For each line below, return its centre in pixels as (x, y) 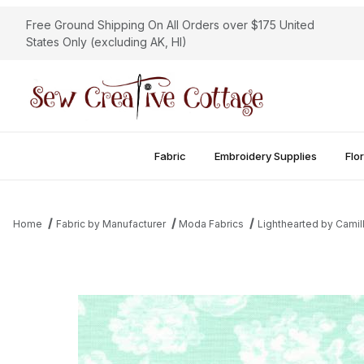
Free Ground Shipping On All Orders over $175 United (170, 25)
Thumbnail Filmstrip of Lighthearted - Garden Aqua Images (167, 291)
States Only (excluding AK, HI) (106, 42)
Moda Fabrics (212, 224)
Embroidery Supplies (265, 156)
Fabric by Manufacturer (110, 224)
